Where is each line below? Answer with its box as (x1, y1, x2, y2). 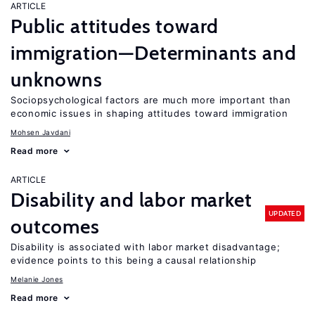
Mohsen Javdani (11, 128, 70, 136)
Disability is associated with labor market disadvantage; (11, 241, 281, 252)
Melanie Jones (11, 275, 63, 283)
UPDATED (268, 208, 301, 218)
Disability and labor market (11, 188, 252, 212)
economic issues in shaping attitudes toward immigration (11, 108, 288, 119)
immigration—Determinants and (11, 41, 297, 65)
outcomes (11, 214, 100, 238)
